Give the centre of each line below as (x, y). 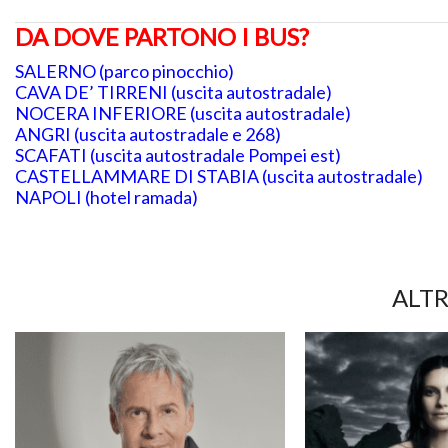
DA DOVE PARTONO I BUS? (162, 37)
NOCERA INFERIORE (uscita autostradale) (183, 112)
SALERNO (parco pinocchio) (124, 70)
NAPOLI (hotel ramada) (106, 196)
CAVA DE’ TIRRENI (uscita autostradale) (173, 91)
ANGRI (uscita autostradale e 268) (148, 133)
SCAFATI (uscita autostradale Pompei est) (178, 154)
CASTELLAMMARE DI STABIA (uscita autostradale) (219, 175)
